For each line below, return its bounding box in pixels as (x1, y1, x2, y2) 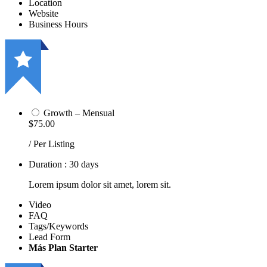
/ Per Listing (29, 138, 74, 149)
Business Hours (29, 18, 88, 29)
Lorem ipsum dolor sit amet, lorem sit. (29, 179, 171, 190)
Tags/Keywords (29, 221, 88, 231)
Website (29, 8, 58, 18)
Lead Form (29, 231, 70, 242)
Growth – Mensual (44, 107, 114, 118)
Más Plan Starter (29, 242, 98, 253)
